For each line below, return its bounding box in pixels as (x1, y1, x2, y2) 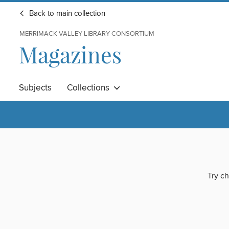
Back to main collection (27, 9, 105, 18)
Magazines (19, 40, 122, 69)
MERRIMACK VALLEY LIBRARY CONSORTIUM (19, 30, 154, 38)
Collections (67, 82, 113, 94)
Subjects (19, 82, 52, 94)
